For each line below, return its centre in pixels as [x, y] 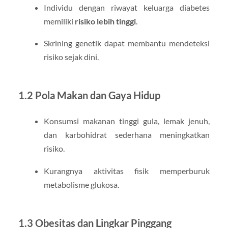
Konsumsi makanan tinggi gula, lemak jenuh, [127, 121]
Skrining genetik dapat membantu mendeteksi [127, 43]
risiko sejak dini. [71, 57]
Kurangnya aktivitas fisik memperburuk [127, 170]
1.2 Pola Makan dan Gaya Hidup [89, 95]
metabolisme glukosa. [81, 184]
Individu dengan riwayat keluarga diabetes [127, 8]
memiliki [59, 21]
